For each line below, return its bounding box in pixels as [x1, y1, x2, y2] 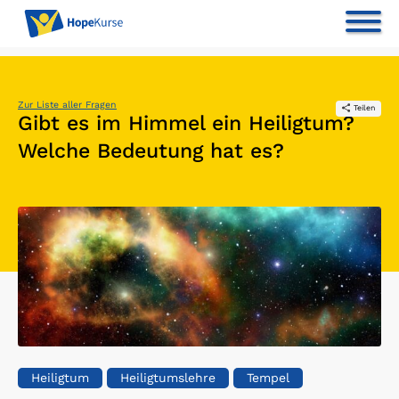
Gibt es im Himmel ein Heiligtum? [18, 110, 354, 135]
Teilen [354, 103, 375, 113]
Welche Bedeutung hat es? [18, 138, 284, 163]
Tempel [247, 370, 289, 385]
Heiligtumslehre [120, 370, 216, 385]
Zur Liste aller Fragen [18, 99, 117, 111]
